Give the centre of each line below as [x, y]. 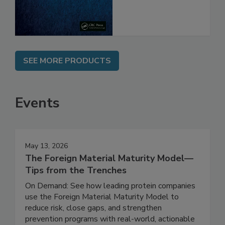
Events [37, 124]
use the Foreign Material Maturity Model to [102, 218]
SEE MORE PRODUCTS [67, 82]
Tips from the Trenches [76, 191]
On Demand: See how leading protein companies [110, 207]
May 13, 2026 [46, 167]
